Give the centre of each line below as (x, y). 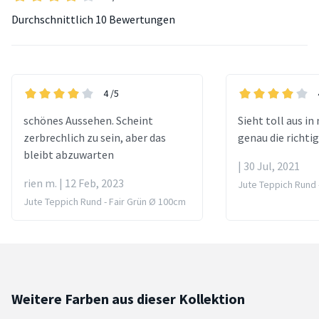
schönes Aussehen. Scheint (88, 120)
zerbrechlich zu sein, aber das (95, 137)
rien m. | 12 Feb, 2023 (74, 183)
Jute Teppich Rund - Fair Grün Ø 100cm (105, 201)
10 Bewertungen (135, 19)
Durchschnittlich (53, 19)
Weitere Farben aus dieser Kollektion (128, 298)
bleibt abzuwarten (69, 154)
